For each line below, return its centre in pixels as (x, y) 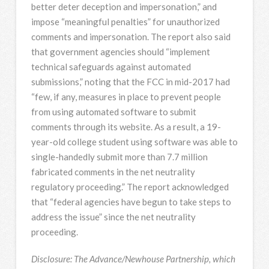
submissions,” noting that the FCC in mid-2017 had (130, 81)
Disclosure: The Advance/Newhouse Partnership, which (133, 258)
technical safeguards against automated (111, 66)
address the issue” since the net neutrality (113, 216)
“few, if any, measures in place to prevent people (126, 96)
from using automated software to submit (113, 111)
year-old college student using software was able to (134, 141)
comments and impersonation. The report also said (131, 36)
